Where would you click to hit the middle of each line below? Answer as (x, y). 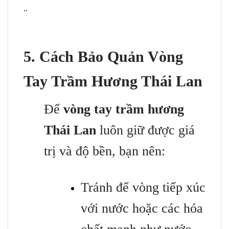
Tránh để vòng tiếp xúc (143, 188)
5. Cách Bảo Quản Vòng (103, 57)
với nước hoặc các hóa (142, 209)
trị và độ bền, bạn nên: (105, 151)
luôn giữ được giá (145, 130)
